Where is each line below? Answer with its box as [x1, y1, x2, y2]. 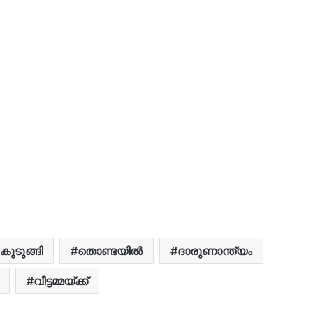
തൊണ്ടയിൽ [78, 243, 143, 258]
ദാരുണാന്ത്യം [177, 243, 252, 258]
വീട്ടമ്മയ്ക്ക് [34, 273, 88, 288]
